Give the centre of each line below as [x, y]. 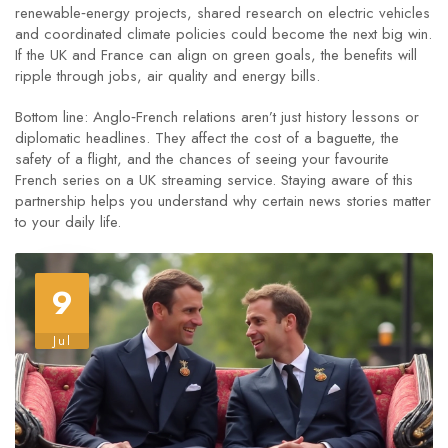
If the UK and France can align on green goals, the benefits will [216, 55]
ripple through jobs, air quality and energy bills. [167, 76]
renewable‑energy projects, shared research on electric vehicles [222, 13]
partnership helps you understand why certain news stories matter [223, 201]
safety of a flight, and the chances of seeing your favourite [202, 159]
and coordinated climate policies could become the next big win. [223, 34]
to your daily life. [68, 222]
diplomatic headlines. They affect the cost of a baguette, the [207, 138]
